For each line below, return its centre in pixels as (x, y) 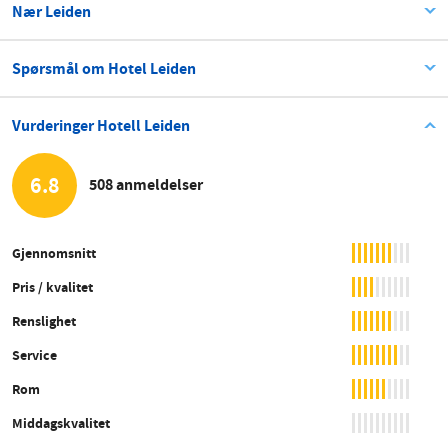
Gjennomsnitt (54, 252)
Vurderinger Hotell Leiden (101, 125)
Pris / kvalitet (52, 286)
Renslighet (44, 320)
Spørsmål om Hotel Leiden (104, 68)
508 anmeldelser (146, 185)
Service (34, 354)
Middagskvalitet (61, 422)
